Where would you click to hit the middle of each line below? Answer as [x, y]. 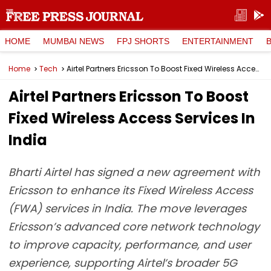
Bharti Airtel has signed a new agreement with [134, 172]
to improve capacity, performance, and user [130, 245]
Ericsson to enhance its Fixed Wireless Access [131, 190]
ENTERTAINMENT [218, 41]
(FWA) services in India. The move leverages [127, 208]
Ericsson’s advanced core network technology [134, 227]
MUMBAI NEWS [73, 41]
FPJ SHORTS [143, 41]
